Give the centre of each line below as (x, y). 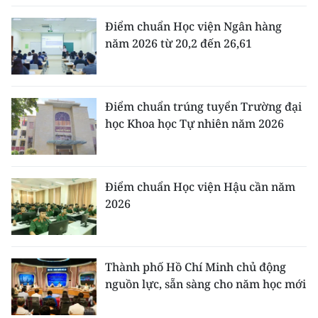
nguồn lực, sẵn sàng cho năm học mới (205, 284)
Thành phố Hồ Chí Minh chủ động (196, 267)
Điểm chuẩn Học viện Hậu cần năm (200, 187)
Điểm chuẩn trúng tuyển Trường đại (203, 106)
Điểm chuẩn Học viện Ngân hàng (193, 26)
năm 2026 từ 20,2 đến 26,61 (179, 43)
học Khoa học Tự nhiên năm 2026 (194, 124)
